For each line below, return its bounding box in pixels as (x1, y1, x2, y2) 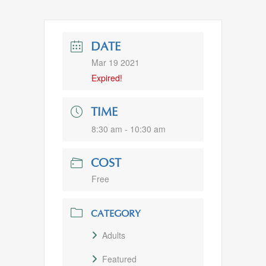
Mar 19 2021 (91, 56, 140, 68)
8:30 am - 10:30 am (91, 123, 166, 135)
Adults (102, 229, 125, 241)
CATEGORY (91, 210, 141, 219)
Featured (102, 253, 137, 265)
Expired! (91, 72, 122, 84)
